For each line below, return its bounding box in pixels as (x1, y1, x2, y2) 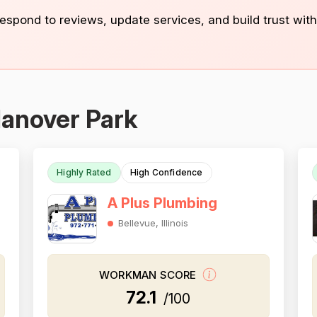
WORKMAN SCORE (99, 268, 200, 282)
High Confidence (129, 167, 203, 178)
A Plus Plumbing (108, 195, 218, 212)
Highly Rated (57, 167, 112, 178)
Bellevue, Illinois (118, 217, 189, 229)
